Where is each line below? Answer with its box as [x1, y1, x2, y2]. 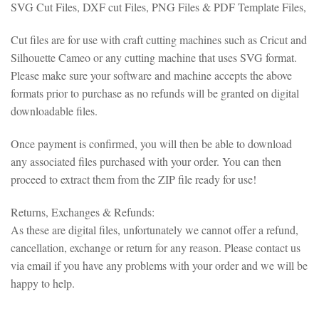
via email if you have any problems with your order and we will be [11, 257, 308, 273]
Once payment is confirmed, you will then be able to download [11, 135, 292, 151]
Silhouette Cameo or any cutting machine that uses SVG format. [11, 50, 297, 65]
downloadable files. [11, 103, 98, 118]
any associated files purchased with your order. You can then [11, 153, 281, 169]
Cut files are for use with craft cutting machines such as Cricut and [11, 32, 307, 47]
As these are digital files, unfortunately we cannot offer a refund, [11, 221, 298, 237]
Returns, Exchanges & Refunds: [11, 204, 155, 219]
